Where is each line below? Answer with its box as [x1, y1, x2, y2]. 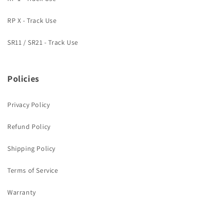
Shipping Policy [7, 144, 55, 153]
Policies [7, 73, 39, 85]
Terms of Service [7, 166, 58, 175]
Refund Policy [7, 122, 51, 131]
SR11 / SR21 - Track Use [7, 38, 78, 47]
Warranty [7, 188, 36, 197]
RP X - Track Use [7, 16, 57, 25]
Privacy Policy [7, 100, 50, 109]
